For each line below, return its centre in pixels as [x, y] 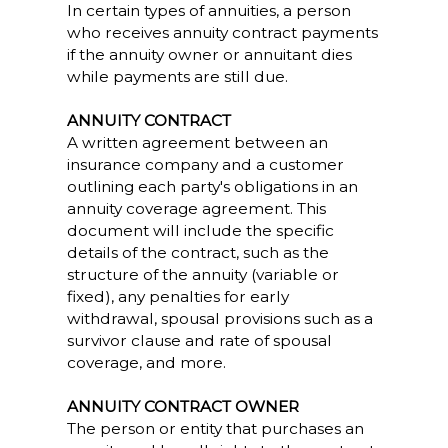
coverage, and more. [146, 362]
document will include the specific [200, 230]
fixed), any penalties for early [177, 296]
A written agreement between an [197, 142]
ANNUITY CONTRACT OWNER [182, 406]
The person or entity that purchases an [215, 428]
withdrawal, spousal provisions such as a [219, 318]
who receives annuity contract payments [222, 32]
